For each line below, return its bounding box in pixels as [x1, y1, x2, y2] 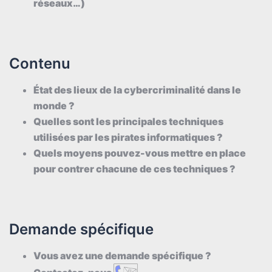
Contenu [9, 54, 70, 72]
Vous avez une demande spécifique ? [33, 249, 211, 262]
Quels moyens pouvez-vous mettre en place [33, 146, 246, 159]
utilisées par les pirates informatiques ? [33, 131, 223, 143]
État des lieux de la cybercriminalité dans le [33, 83, 241, 96]
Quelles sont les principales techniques [33, 115, 223, 127]
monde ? [33, 99, 75, 112]
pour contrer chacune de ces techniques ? [33, 162, 236, 175]
